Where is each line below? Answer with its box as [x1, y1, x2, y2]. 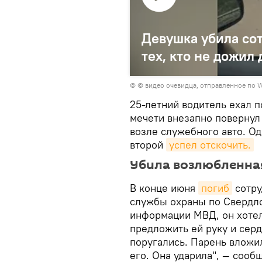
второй [130, 138, 166, 151]
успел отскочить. [169, 138, 251, 151]
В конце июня [130, 181, 198, 195]
